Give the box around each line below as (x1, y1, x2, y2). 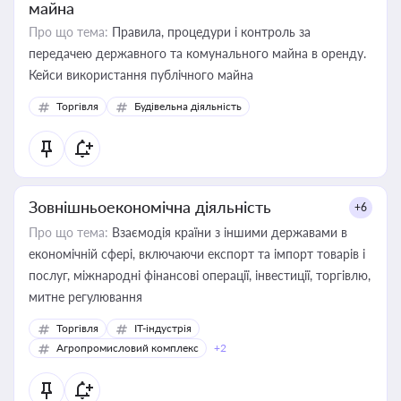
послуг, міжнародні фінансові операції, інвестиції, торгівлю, (29, 268, 371, 283)
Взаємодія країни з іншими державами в (108, 225, 347, 240)
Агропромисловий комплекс (56, 341, 199, 354)
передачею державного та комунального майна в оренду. (29, 46, 366, 61)
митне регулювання (29, 289, 142, 304)
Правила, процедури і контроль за (108, 24, 311, 39)
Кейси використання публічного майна (29, 67, 253, 82)
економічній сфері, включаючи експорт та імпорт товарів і (29, 246, 365, 261)
